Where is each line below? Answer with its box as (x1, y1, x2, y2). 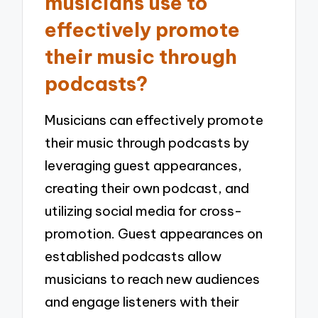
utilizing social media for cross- (45, 202, 243, 219)
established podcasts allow (45, 247, 222, 265)
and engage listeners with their (45, 292, 240, 310)
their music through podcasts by (45, 133, 250, 151)
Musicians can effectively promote (45, 111, 264, 128)
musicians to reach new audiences (45, 270, 261, 287)
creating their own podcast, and (45, 179, 250, 197)
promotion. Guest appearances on (45, 224, 263, 242)
